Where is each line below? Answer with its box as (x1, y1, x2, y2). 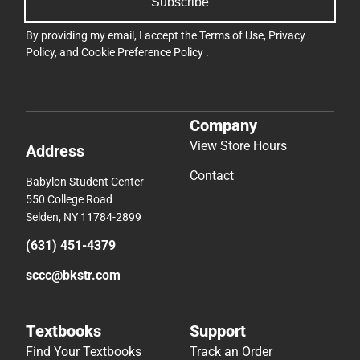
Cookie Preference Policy (81, 46, 206, 59)
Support (190, 321, 246, 341)
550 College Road (26, 192, 112, 206)
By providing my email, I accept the (26, 29, 199, 43)
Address (26, 141, 84, 161)
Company (190, 115, 257, 135)
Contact (190, 167, 234, 183)
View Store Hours (190, 137, 287, 153)
